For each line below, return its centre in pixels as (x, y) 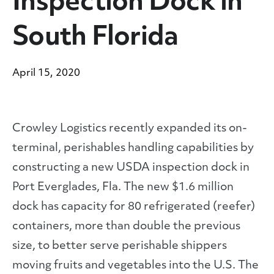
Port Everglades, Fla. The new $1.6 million (123, 187)
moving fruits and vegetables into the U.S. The (135, 266)
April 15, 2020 (46, 73)
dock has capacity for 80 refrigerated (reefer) (134, 207)
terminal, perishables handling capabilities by (133, 148)
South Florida (95, 38)
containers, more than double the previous (126, 227)
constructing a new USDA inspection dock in (131, 168)
